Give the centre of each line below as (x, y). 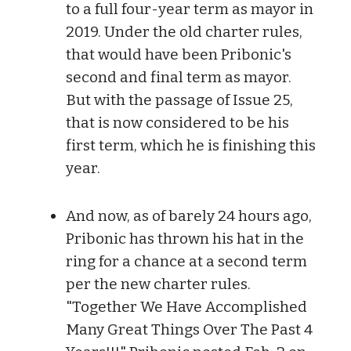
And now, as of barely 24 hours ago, (189, 215)
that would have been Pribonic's (179, 54)
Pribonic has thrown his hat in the (185, 238)
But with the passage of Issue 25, (179, 100)
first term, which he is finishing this (191, 145)
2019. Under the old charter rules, (184, 31)
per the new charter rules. (158, 284)
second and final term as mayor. (179, 77)
